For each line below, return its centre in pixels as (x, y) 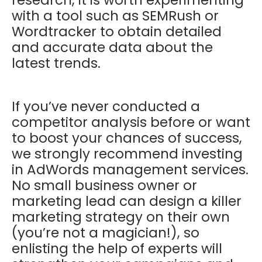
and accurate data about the (112, 48)
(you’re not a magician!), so (106, 233)
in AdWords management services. (130, 170)
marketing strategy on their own (121, 217)
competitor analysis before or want (131, 123)
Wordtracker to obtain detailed (117, 32)
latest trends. (58, 63)
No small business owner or (104, 186)
